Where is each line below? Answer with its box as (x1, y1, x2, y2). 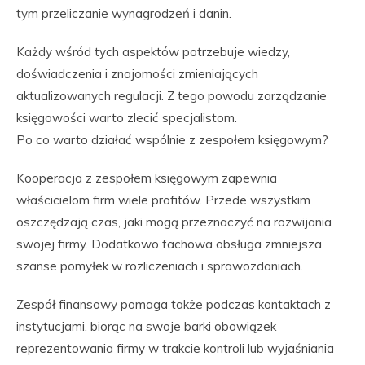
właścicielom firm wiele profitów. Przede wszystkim (16, 192, 310, 208)
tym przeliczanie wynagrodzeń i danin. (16, 6, 231, 21)
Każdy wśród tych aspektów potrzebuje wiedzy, (16, 44, 290, 59)
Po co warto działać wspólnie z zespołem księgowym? (16, 132, 328, 147)
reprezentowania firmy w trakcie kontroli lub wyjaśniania (16, 341, 334, 356)
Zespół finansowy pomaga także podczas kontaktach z (16, 297, 331, 312)
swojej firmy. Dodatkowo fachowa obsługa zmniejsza (16, 236, 322, 252)
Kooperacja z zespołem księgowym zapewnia (16, 170, 277, 186)
